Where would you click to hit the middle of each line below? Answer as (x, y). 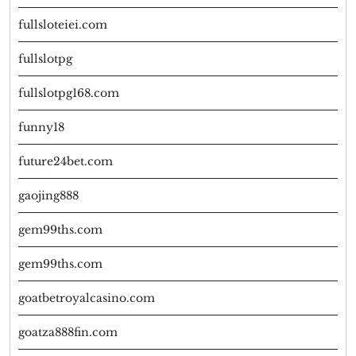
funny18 (41, 128)
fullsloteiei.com (63, 25)
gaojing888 (48, 196)
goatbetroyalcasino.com (87, 298)
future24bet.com (66, 162)
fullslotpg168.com (69, 93)
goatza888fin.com (68, 333)
